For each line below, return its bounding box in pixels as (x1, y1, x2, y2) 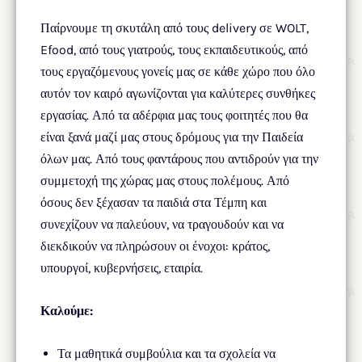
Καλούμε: (40, 302, 93, 318)
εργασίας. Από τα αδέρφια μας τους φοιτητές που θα (40, 107, 308, 123)
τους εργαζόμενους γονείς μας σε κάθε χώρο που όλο (40, 63, 315, 79)
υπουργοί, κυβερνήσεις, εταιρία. (40, 259, 203, 276)
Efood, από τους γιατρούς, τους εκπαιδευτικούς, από (40, 41, 308, 57)
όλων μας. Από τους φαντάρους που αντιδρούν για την (40, 150, 318, 166)
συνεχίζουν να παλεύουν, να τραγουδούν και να (40, 216, 284, 232)
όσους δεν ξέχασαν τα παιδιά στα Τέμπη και (40, 194, 267, 210)
